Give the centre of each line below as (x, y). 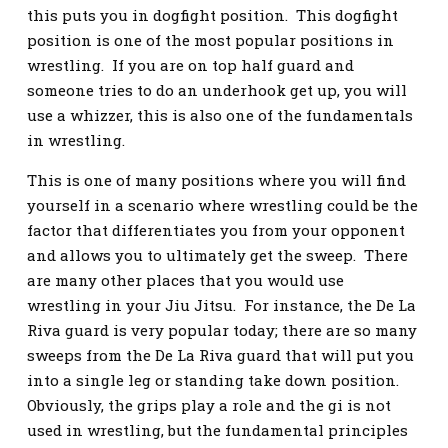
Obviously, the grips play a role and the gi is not (209, 405)
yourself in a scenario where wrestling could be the (222, 205)
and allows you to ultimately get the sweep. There (217, 255)
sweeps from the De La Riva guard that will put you (220, 355)
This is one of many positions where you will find (216, 180)
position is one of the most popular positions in (210, 40)
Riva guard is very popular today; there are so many (222, 330)
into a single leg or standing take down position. (215, 380)
